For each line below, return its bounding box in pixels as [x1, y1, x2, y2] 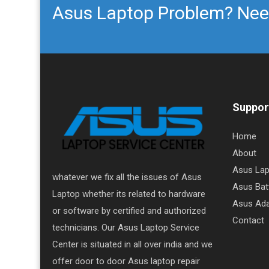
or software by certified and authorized [52, 205, 206, 216]
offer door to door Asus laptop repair [52, 255, 200, 267]
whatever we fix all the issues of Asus [52, 171, 202, 183]
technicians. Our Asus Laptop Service [52, 222, 199, 233]
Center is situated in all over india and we [52, 238, 213, 250]
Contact [232, 214, 264, 226]
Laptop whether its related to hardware [52, 188, 205, 199]
